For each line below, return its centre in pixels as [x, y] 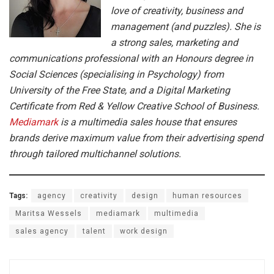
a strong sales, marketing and [174, 42]
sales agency [42, 231]
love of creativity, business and [177, 10]
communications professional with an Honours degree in [131, 58]
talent [94, 231]
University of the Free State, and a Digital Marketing [120, 90]
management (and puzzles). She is [186, 26]
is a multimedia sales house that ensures [147, 122]
